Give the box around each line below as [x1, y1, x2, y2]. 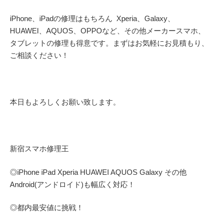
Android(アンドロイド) [10, 180, 83, 189]
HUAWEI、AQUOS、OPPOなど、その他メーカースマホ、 [10, 27, 205, 35]
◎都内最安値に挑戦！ [10, 203, 83, 212]
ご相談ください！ [10, 51, 69, 59]
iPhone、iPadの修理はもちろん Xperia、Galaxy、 [10, 14, 175, 23]
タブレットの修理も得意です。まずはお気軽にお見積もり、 [10, 39, 209, 47]
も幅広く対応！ [83, 180, 135, 189]
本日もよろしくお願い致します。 [10, 98, 120, 106]
